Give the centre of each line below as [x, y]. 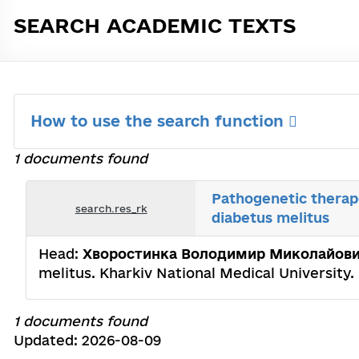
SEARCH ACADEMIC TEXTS [155, 25]
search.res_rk [111, 208]
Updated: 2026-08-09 [87, 340]
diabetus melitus [271, 218]
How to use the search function [159, 121]
